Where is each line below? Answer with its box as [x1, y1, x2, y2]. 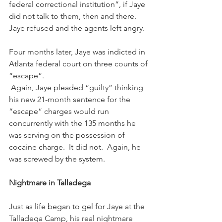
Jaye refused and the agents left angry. [9, 23, 147, 33]
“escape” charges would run [9, 107, 111, 116]
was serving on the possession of [9, 130, 127, 140]
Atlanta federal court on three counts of [9, 59, 150, 68]
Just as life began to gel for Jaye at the [9, 202, 147, 211]
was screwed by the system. [9, 154, 105, 164]
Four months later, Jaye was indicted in [9, 47, 147, 56]
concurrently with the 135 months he [9, 118, 138, 128]
